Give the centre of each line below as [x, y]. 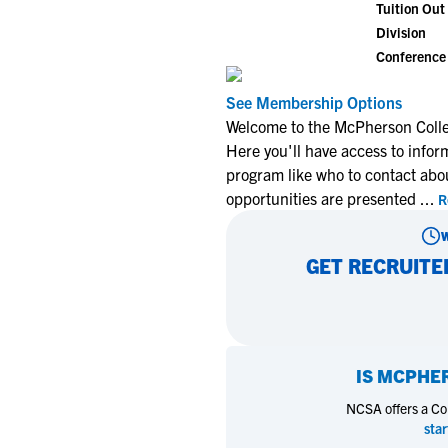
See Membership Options [314, 102]
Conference [411, 56]
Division [401, 32]
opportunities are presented [323, 198]
